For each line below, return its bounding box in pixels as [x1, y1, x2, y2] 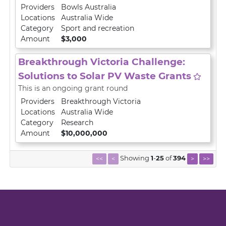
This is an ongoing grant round [18, 84, 128, 93]
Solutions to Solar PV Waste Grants [18, 70, 191, 82]
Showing [120, 154, 151, 162]
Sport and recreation [61, 24, 134, 33]
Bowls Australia [61, 3, 116, 12]
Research [61, 118, 93, 127]
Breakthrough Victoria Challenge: [18, 56, 185, 68]
